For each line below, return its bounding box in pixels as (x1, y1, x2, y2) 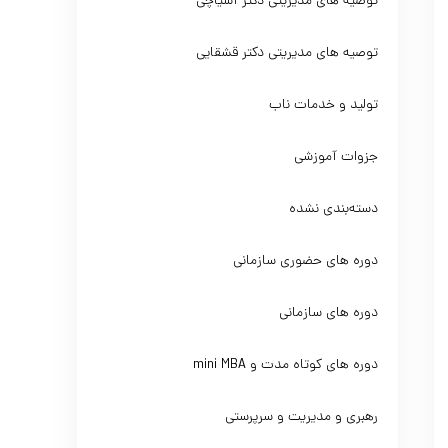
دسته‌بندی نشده (289, 199, 379, 220)
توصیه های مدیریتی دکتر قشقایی (196, 43, 379, 64)
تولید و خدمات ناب (269, 95, 379, 116)
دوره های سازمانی (279, 303, 379, 324)
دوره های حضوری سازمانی (233, 251, 379, 272)
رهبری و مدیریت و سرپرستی (225, 407, 379, 428)
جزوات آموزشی (294, 147, 379, 168)
